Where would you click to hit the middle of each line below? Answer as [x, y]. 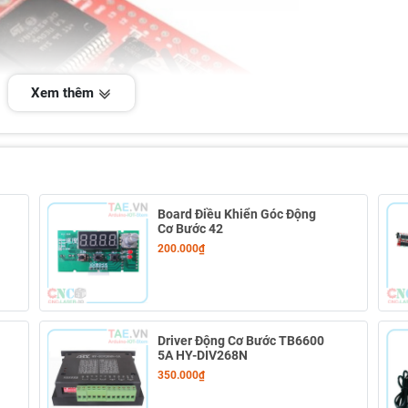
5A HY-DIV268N [202, 356]
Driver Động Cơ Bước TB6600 [240, 341]
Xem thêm [64, 93]
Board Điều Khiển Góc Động [236, 214]
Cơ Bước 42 [190, 229]
